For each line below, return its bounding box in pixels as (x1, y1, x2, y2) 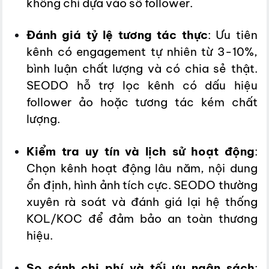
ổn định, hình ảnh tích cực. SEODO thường (26, 178, 258, 193)
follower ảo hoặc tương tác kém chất (26, 95, 258, 110)
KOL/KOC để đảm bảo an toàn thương (26, 211, 258, 226)
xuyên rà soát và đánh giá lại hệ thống (26, 195, 258, 210)
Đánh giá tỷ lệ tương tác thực (26, 28, 208, 43)
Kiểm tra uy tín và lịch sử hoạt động (26, 144, 255, 159)
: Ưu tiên (207, 28, 258, 43)
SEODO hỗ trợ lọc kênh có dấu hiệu (26, 78, 258, 93)
